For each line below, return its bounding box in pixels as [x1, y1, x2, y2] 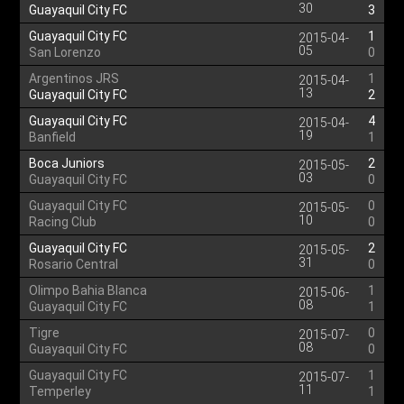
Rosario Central [29, 257, 119, 271]
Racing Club [29, 215, 97, 229]
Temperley [29, 384, 92, 399]
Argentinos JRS [29, 71, 120, 86]
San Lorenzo [29, 45, 102, 60]
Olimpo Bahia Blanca [29, 283, 148, 298]
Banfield [29, 130, 77, 144]
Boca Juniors [29, 156, 106, 170]
